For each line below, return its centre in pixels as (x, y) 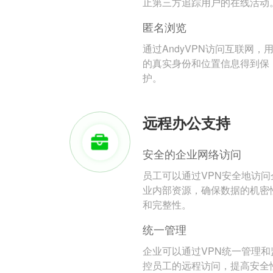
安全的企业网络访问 (192, 154)
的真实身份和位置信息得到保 (206, 63)
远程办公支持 (186, 123)
